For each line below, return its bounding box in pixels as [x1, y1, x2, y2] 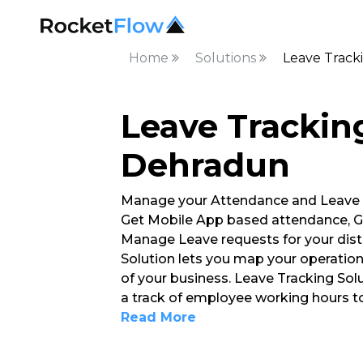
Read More [120, 310, 196, 325]
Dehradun [120, 145, 290, 185]
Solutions [194, 50, 259, 66]
